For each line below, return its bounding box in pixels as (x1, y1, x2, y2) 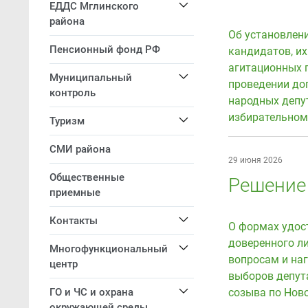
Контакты (49, 214, 98, 227)
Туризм (49, 115, 85, 127)
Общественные (49, 171, 124, 184)
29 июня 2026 (228, 155, 283, 165)
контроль (49, 87, 96, 99)
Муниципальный (49, 71, 132, 84)
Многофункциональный (49, 243, 168, 255)
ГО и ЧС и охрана (49, 286, 133, 298)
